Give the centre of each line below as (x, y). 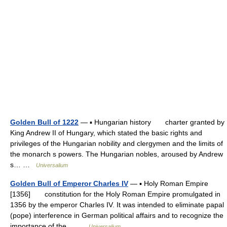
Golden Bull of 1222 (44, 122)
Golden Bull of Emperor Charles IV (69, 183)
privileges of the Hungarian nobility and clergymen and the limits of (117, 143)
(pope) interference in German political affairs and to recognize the (117, 215)
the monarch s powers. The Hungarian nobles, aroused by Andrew (117, 154)
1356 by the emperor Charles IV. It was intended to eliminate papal (117, 205)
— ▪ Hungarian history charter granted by (152, 122)
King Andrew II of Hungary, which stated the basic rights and (106, 133)
